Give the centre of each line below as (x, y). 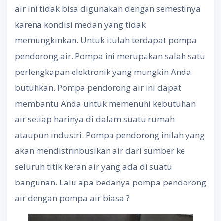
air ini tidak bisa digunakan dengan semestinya (108, 9)
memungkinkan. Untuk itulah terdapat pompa (106, 40)
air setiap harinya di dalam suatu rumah (95, 119)
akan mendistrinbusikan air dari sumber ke (100, 151)
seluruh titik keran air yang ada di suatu (93, 167)
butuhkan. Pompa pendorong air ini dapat (98, 88)
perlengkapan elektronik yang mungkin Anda (103, 72)
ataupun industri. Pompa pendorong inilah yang (110, 135)
